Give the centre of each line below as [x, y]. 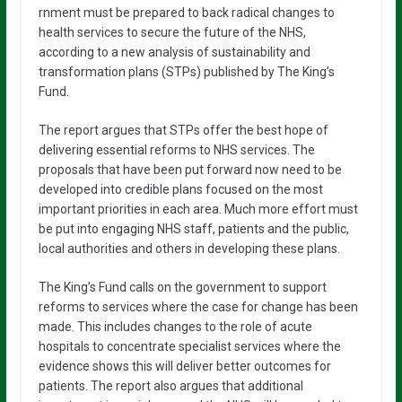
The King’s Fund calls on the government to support [182, 288]
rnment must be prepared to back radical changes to [186, 13]
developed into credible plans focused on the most [180, 190]
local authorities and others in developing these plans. [189, 249]
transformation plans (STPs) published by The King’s [186, 72]
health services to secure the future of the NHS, [172, 33]
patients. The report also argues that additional [170, 386]
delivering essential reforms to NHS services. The [176, 150]
